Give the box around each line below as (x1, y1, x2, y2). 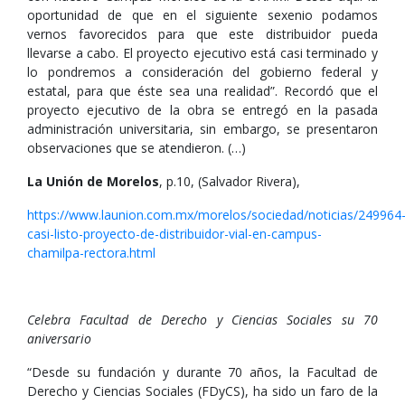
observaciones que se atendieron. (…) (27, 139, 246, 156)
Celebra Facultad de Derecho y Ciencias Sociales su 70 (27, 311, 378, 328)
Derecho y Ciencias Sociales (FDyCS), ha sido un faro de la (27, 382, 378, 400)
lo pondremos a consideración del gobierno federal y (27, 63, 378, 80)
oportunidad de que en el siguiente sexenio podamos (27, 6, 378, 24)
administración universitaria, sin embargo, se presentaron (27, 120, 378, 137)
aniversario (27, 330, 91, 347)
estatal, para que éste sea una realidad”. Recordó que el (27, 82, 378, 99)
